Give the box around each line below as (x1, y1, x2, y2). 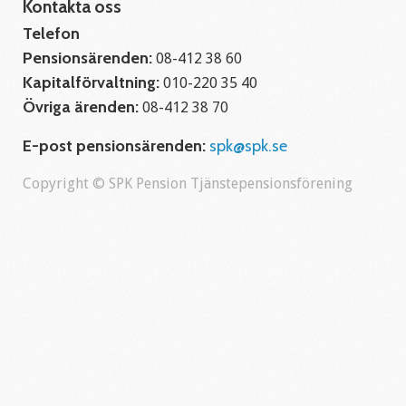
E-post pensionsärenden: (23, 136, 207, 156)
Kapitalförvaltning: (23, 72, 160, 92)
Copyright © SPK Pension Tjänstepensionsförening (23, 175, 353, 192)
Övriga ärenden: (23, 97, 140, 117)
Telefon (23, 24, 81, 43)
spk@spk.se (209, 136, 288, 156)
